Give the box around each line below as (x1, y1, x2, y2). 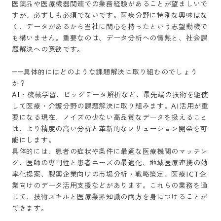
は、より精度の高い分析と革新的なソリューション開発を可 (12, 124, 208, 133)
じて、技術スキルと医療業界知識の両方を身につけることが (12, 192, 208, 201)
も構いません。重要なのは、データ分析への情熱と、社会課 (12, 34, 208, 42)
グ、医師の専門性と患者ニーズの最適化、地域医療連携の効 (12, 158, 208, 167)
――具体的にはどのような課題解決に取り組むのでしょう (12, 68, 198, 76)
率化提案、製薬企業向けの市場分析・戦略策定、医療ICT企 (12, 170, 207, 178)
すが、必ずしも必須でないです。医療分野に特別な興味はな (12, 11, 208, 19)
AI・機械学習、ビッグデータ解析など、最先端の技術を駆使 (12, 90, 209, 99)
